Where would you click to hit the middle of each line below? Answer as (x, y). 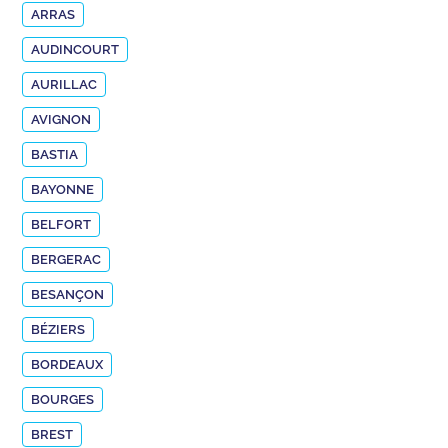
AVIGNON (61, 119)
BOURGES (63, 399)
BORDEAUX (67, 364)
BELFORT (61, 224)
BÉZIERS (58, 329)
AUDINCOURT (75, 49)
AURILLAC (64, 84)
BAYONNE (63, 189)
